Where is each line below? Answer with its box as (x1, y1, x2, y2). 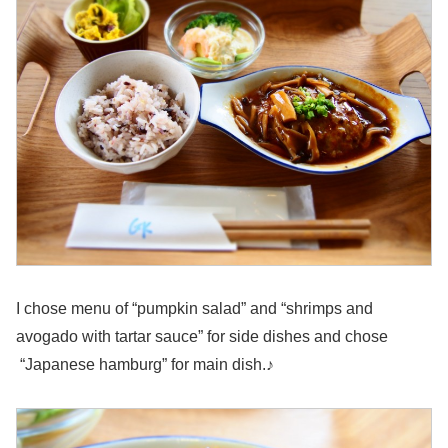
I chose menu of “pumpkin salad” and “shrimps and (16, 299, 373, 317)
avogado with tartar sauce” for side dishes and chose (16, 327, 388, 345)
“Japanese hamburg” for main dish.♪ (16, 355, 274, 373)
